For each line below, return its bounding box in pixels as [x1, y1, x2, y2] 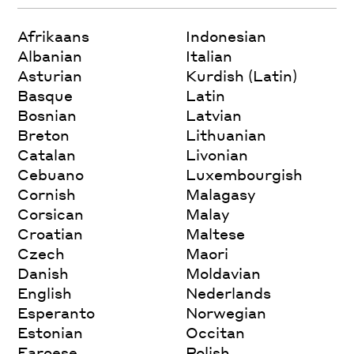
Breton [17, 125, 70, 144]
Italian [186, 46, 233, 65]
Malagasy [186, 184, 256, 203]
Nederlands [186, 283, 272, 302]
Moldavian [186, 263, 262, 282]
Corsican [17, 204, 85, 223]
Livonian [186, 145, 249, 164]
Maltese [186, 224, 246, 243]
